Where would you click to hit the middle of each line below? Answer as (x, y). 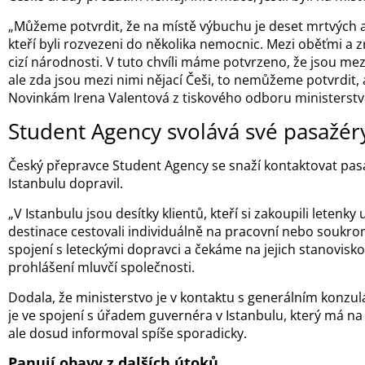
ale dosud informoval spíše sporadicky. (128, 333)
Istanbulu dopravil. (66, 183)
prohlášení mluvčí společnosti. (101, 267)
